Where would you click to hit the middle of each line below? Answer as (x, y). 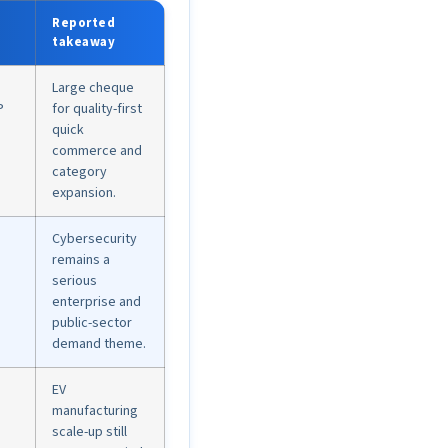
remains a (81, 260)
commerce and (97, 151)
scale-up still (89, 432)
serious (74, 281)
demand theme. (99, 344)
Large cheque (93, 88)
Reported (83, 23)
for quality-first (97, 109)
